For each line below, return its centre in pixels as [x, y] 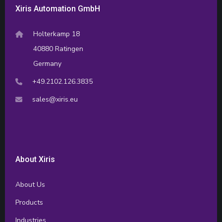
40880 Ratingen [58, 49]
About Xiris [35, 160]
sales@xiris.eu [55, 100]
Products [29, 203]
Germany [48, 64]
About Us [30, 185]
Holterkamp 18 [57, 34]
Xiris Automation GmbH [58, 9]
